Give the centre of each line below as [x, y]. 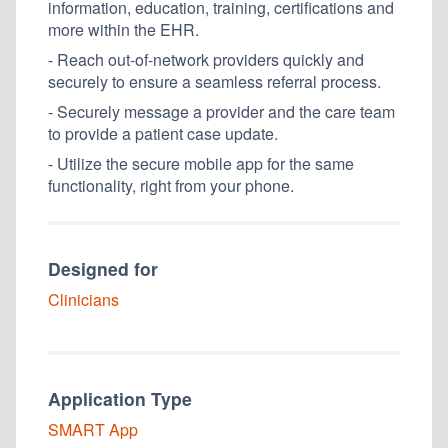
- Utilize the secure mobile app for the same [201, 163]
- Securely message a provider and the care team [221, 111]
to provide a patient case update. [163, 133]
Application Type [120, 398]
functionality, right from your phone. [171, 185]
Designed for [103, 268]
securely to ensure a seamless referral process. [214, 81]
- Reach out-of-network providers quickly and [206, 59]
